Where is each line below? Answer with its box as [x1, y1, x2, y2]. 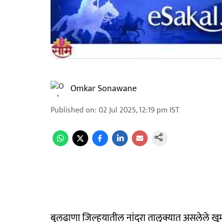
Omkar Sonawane [70, 81, 137, 96]
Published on [51, 104, 95, 117]
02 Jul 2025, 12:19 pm [99, 104, 167, 117]
